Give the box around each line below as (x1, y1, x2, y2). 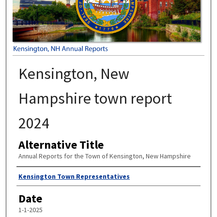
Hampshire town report (18, 88, 172, 108)
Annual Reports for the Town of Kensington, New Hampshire (18, 151, 191, 160)
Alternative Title (18, 137, 104, 152)
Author (16, 169, 50, 184)
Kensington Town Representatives (18, 172, 130, 181)
